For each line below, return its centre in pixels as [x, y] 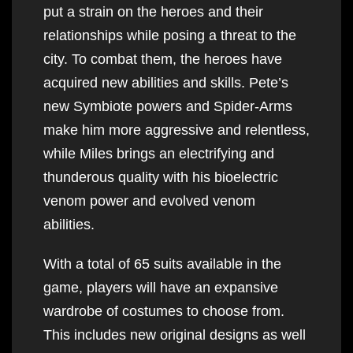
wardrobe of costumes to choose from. [164, 311]
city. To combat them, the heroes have [163, 59]
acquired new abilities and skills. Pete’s [166, 82]
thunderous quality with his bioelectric [161, 177]
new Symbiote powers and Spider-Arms [168, 106]
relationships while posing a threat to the [170, 35]
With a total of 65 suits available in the [162, 264]
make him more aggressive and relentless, [176, 130]
